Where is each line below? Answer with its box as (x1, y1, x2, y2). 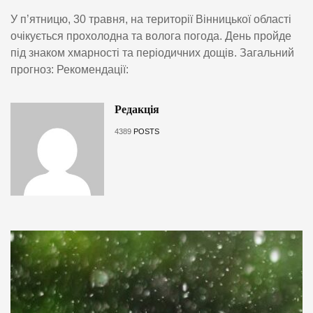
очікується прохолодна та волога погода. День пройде (10, 29, 291, 42)
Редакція (114, 103, 159, 115)
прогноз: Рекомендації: (10, 63, 129, 75)
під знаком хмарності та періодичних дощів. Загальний (10, 46, 294, 59)
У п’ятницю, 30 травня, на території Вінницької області (10, 13, 291, 25)
